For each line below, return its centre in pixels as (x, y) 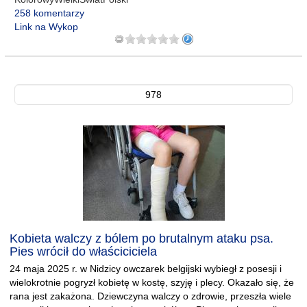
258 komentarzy (49, 13)
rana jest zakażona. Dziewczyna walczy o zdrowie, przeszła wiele (150, 296)
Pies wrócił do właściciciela (83, 251)
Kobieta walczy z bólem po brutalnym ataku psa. (142, 238)
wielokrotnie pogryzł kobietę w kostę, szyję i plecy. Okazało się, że (152, 282)
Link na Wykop (46, 27)
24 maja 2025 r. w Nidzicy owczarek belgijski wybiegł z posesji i (146, 269)
